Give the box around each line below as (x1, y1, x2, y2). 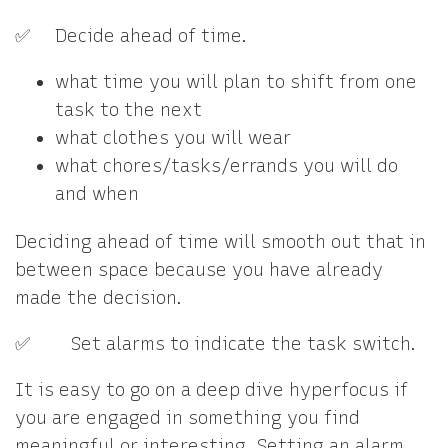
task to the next (55, 99, 202, 121)
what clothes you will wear (55, 127, 291, 149)
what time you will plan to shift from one (55, 71, 417, 93)
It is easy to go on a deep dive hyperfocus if (15, 379, 408, 401)
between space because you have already (15, 259, 383, 281)
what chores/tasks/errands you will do (55, 155, 398, 177)
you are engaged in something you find (15, 407, 360, 429)
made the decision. (15, 287, 192, 309)
